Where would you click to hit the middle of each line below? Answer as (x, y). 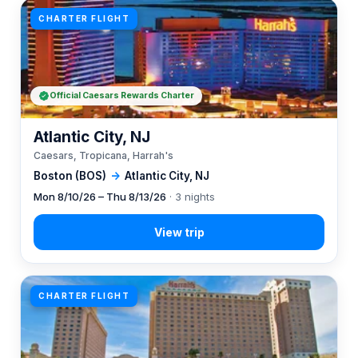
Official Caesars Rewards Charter (122, 95)
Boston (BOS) (70, 176)
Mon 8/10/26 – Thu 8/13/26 (100, 197)
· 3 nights (191, 197)
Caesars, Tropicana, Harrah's (103, 155)
